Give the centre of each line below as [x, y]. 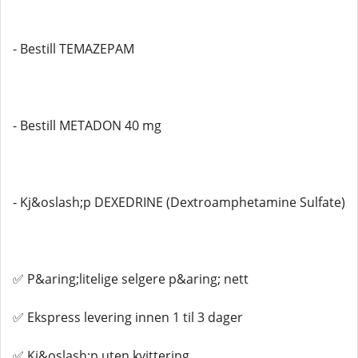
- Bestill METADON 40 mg [87, 125]
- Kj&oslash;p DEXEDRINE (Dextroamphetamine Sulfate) [179, 202]
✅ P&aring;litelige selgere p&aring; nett [131, 279]
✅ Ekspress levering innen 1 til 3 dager [128, 317]
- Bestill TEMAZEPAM [74, 49]
